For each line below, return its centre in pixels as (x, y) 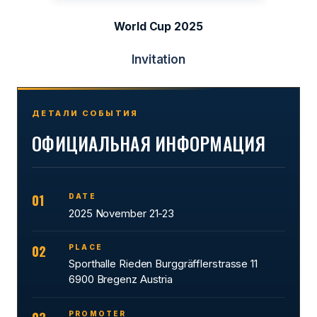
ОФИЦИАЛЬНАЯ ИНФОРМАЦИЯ (149, 143)
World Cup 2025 (158, 26)
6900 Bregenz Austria (121, 279)
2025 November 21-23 (122, 213)
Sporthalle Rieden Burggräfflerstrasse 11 (163, 264)
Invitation (158, 59)
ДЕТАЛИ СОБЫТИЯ (85, 113)
